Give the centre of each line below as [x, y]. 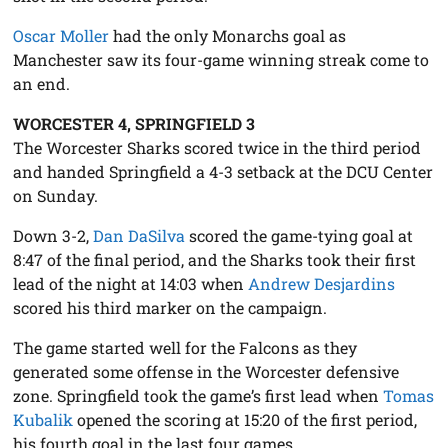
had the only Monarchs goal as [228, 36]
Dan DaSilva [139, 236]
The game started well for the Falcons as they [185, 348]
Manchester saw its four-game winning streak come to [221, 60]
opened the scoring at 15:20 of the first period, [245, 420]
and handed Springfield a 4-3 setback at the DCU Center [223, 172]
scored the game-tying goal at [299, 236]
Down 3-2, [53, 236]
